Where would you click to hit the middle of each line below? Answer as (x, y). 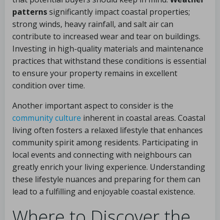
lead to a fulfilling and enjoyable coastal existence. (104, 192)
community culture (47, 118)
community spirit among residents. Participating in (105, 142)
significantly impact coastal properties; (119, 12)
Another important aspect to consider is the (93, 106)
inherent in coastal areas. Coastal (143, 118)
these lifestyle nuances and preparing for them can (106, 179)
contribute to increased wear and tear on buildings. (106, 36)
